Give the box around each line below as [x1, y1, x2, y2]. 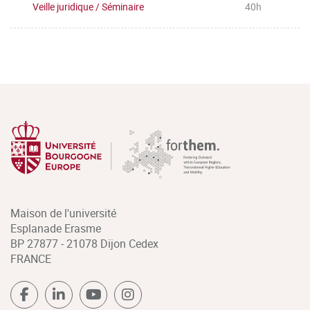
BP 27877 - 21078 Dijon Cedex [10, 236, 158, 251]
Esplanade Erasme [10, 221, 101, 236]
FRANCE [10, 251, 51, 266]
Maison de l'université [10, 206, 116, 221]
